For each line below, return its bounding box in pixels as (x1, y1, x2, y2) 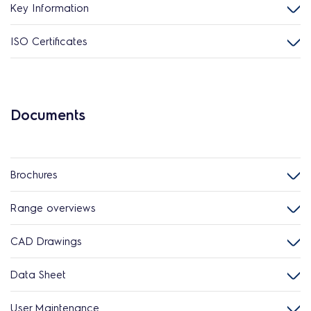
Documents (10, 106, 85, 124)
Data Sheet (10, 267, 66, 281)
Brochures (10, 167, 58, 181)
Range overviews (10, 201, 96, 215)
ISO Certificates (10, 34, 87, 48)
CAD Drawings (10, 234, 82, 248)
